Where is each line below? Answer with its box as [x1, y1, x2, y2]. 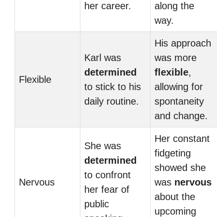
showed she [155, 162, 206, 173]
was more [155, 52, 197, 63]
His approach [155, 38, 211, 48]
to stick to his [84, 81, 141, 92]
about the [155, 191, 195, 202]
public [84, 199, 109, 209]
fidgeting [155, 148, 191, 158]
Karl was [84, 52, 121, 63]
